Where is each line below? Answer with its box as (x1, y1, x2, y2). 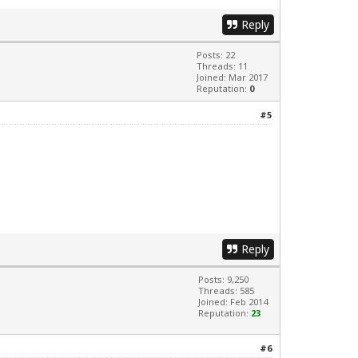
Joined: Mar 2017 (197, 70, 268, 83)
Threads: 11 (197, 59, 248, 72)
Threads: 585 (198, 284, 254, 296)
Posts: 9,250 (198, 272, 249, 285)
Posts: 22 (197, 48, 235, 61)
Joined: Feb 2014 (198, 295, 268, 308)
